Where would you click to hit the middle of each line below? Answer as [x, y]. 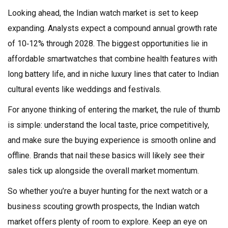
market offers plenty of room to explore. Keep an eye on [107, 222]
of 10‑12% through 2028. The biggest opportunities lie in [108, 44]
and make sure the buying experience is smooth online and [112, 140]
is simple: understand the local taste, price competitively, [108, 125]
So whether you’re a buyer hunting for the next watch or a [108, 191]
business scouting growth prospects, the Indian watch [104, 206]
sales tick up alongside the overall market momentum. [103, 171]
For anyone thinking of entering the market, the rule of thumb [114, 110]
